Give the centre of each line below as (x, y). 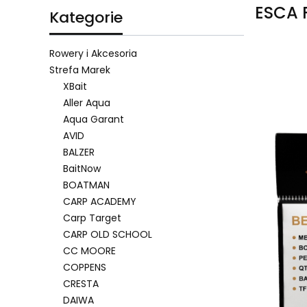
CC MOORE (89, 250)
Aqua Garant (94, 119)
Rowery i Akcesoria (93, 53)
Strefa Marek (80, 70)
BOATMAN (86, 185)
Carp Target (92, 218)
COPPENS (85, 267)
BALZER (79, 152)
